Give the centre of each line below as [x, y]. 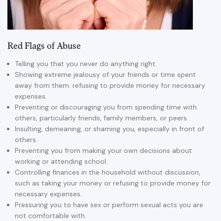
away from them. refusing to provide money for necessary [110, 85]
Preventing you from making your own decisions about [103, 150]
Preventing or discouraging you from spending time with [106, 107]
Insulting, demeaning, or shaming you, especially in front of [110, 129]
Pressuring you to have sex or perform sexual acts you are [109, 205]
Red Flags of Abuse [44, 46]
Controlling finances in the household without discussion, [108, 172]
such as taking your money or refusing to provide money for [113, 183]
